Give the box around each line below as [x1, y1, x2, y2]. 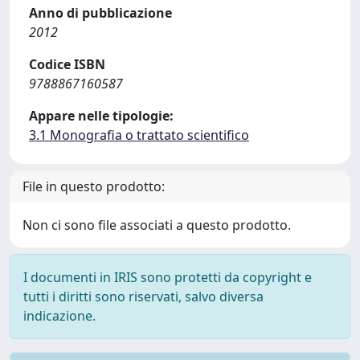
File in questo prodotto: [22, 178, 165, 195]
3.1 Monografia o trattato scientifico [29, 126, 249, 144]
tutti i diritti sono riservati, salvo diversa [23, 288, 264, 305]
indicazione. [23, 307, 96, 325]
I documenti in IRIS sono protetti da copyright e [23, 268, 312, 286]
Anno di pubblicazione [29, 4, 172, 22]
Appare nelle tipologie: [29, 107, 174, 125]
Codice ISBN [29, 55, 105, 73]
